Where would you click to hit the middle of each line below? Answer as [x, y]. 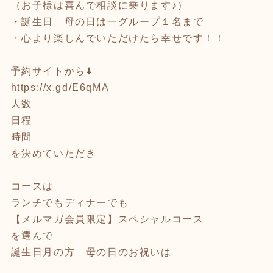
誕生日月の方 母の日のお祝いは [91, 252]
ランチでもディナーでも [70, 202]
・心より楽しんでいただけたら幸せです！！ [118, 38]
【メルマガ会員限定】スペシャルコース [107, 219]
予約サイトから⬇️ [51, 71]
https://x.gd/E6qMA [60, 87]
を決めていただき [54, 153]
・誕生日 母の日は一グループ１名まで [107, 21]
